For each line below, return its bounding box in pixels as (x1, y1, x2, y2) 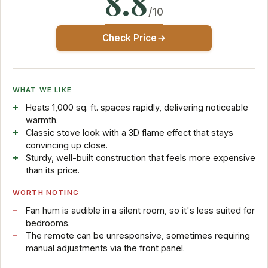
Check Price (102, 32, 157, 44)
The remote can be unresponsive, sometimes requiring (25, 230, 250, 240)
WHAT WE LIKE (13, 85, 72, 94)
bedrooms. (25, 217, 70, 228)
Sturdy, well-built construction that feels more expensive (25, 152, 255, 163)
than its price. (25, 165, 80, 175)
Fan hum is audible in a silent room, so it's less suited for (25, 205, 255, 215)
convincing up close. (25, 139, 108, 150)
